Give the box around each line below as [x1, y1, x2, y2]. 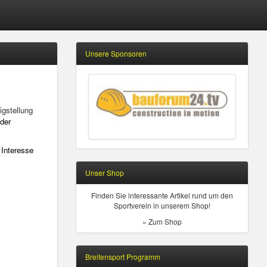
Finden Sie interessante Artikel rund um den [91, 190, 233, 200]
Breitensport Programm [85, 252, 160, 262]
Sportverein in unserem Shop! [114, 200, 210, 210]
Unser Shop [85, 167, 124, 178]
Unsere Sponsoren [85, 48, 147, 58]
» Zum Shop [142, 216, 182, 226]
